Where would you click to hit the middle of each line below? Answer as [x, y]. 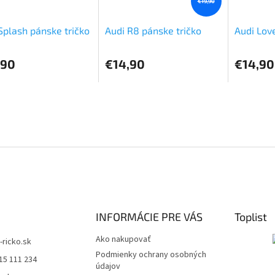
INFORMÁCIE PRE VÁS [149, 217]
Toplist [250, 217]
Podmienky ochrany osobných [151, 255]
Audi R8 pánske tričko [153, 30]
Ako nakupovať [123, 239]
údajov [108, 266]
